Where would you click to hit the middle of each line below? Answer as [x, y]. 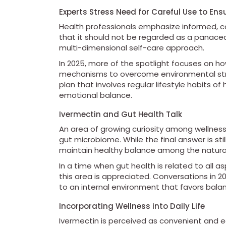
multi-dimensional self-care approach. [132, 48]
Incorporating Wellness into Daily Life [132, 206]
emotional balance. [96, 95]
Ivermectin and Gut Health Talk [121, 115]
